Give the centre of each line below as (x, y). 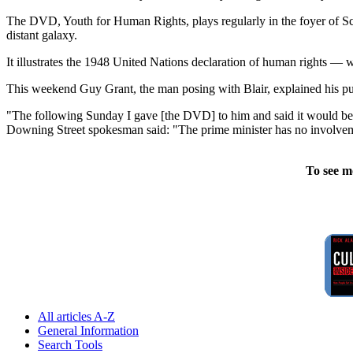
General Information (88, 330)
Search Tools (70, 344)
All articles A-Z (76, 316)
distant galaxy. (42, 35)
